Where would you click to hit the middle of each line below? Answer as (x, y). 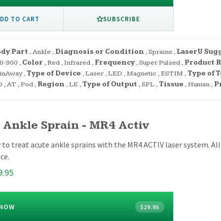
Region (51, 85)
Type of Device (54, 74)
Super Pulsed (160, 63)
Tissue (171, 85)
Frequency (115, 63)
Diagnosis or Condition (100, 52)
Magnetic (142, 74)
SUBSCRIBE (122, 18)
